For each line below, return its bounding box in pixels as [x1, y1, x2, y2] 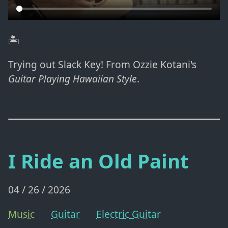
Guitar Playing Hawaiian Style [8, 71, 137, 85]
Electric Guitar [96, 207, 161, 221]
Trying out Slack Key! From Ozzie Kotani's [8, 57, 196, 71]
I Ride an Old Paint [8, 147, 189, 174]
